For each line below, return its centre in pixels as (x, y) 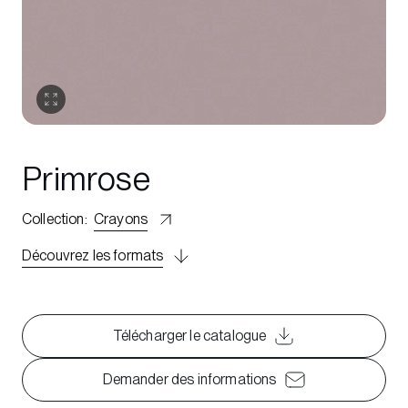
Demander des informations (189, 379)
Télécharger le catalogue (189, 336)
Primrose (86, 179)
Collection (53, 219)
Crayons (121, 219)
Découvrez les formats (93, 255)
